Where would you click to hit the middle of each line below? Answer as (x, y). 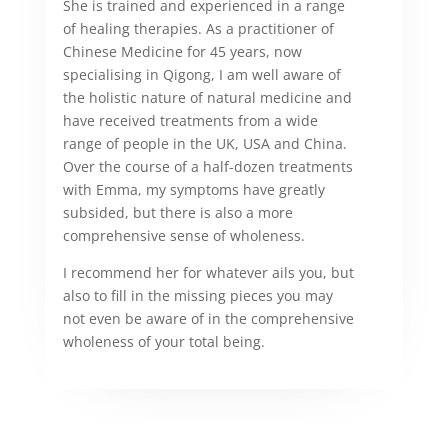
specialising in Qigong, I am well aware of (201, 74)
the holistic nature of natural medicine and (207, 97)
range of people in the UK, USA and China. (204, 143)
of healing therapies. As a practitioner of (198, 28)
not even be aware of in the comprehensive (208, 318)
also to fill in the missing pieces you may (197, 295)
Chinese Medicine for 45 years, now (182, 51)
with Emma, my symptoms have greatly (193, 189)
